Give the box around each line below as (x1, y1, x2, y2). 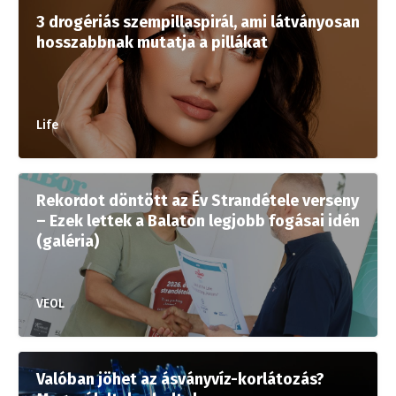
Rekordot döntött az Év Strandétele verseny (36, 191, 359, 210)
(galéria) (36, 232, 99, 251)
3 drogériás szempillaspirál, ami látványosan (36, 12, 360, 32)
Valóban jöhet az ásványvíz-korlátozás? (36, 369, 324, 389)
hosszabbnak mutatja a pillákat (36, 33, 268, 52)
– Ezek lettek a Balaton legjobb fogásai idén (36, 211, 360, 231)
